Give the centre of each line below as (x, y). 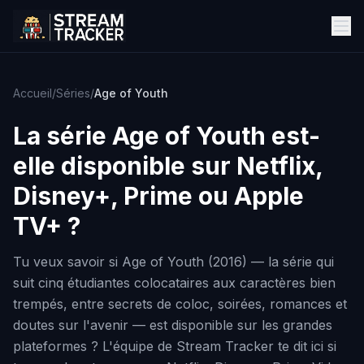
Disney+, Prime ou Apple (158, 196)
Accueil (32, 93)
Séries (73, 93)
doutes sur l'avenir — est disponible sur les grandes (173, 325)
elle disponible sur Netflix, (168, 166)
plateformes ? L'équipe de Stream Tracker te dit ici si (175, 346)
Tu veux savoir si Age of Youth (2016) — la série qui (173, 262)
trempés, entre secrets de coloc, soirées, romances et (180, 304)
